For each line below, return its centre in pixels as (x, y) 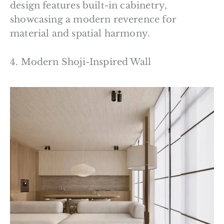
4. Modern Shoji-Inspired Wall (81, 62)
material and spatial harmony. (80, 33)
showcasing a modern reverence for (93, 19)
